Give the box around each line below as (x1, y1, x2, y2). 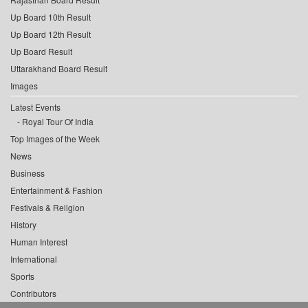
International (10, 253, 57, 265)
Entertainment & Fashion (10, 184, 102, 197)
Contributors (10, 287, 56, 300)
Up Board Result (10, 45, 72, 58)
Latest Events (10, 101, 60, 113)
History (10, 219, 36, 231)
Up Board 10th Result (10, 11, 91, 23)
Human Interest (10, 236, 67, 248)
